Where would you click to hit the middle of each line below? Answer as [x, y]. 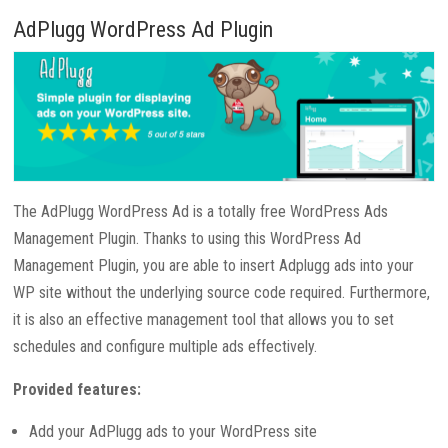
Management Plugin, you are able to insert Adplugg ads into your [214, 266]
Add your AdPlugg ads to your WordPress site [173, 432]
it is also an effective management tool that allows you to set [204, 320]
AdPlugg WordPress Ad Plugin [143, 29]
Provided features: [77, 390]
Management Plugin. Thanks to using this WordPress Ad [187, 239]
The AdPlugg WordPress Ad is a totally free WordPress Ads [201, 212]
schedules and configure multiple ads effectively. [165, 347]
